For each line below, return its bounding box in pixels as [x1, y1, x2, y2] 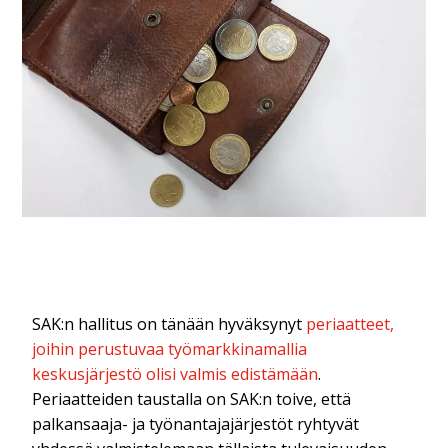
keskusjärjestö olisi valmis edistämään [32, 362, 319, 385]
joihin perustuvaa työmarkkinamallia [32, 337, 308, 360]
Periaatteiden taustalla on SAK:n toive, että [32, 387, 352, 410]
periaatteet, [306, 312, 395, 335]
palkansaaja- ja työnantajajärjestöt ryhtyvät [32, 412, 360, 435]
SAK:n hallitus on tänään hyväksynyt [32, 312, 307, 335]
